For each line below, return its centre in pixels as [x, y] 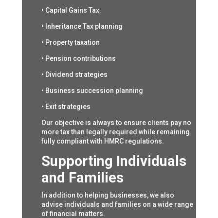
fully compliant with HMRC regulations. [102, 141]
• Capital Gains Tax [70, 10]
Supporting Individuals [114, 161]
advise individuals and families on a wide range [117, 205]
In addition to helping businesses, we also [108, 195]
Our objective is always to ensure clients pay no [116, 123]
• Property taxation [70, 43]
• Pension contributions [78, 59]
